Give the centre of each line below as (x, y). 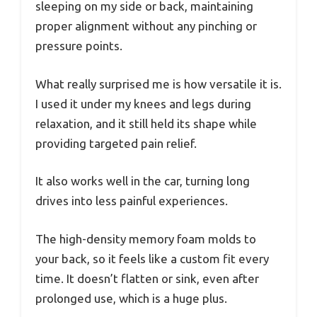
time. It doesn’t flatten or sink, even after (147, 278)
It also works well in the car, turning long (143, 181)
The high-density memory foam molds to (146, 238)
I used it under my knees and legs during (143, 103)
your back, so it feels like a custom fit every (152, 258)
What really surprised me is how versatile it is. (158, 83)
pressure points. (79, 46)
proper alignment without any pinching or (146, 26)
